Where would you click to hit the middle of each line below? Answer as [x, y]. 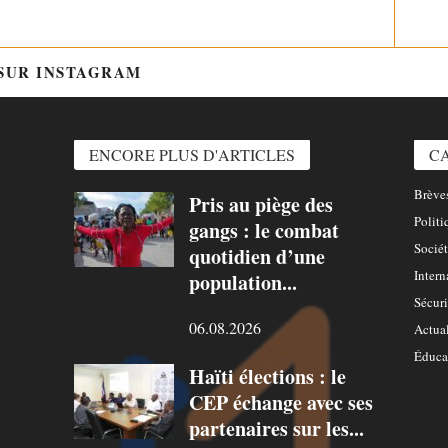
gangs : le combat [263, 230]
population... [242, 282]
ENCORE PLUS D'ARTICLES [191, 154]
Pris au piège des [260, 204]
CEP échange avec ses [280, 402]
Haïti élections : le [267, 376]
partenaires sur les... [276, 428]
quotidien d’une [256, 256]
